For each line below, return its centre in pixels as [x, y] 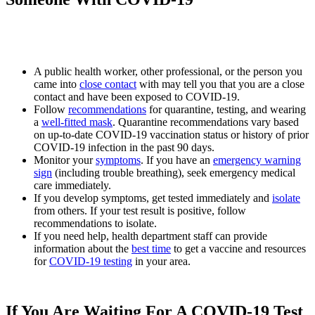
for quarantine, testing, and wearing [226, 110]
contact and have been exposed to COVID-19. [137, 97]
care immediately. [72, 186]
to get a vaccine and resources [238, 249]
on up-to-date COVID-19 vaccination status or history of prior [171, 135]
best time [151, 249]
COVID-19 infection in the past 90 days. [124, 148]
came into [57, 84]
